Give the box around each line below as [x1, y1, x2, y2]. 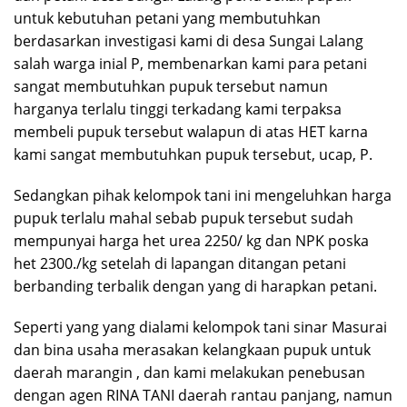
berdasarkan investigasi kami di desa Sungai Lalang [14, 30, 363, 51]
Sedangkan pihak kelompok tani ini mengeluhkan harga [14, 184, 392, 205]
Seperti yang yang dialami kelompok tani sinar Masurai [14, 316, 387, 337]
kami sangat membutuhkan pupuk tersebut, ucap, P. [14, 144, 372, 164]
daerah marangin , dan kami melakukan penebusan [14, 362, 365, 382]
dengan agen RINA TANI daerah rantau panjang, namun [14, 384, 392, 405]
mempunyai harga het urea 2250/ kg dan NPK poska [14, 230, 369, 251]
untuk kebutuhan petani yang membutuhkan [14, 7, 321, 28]
